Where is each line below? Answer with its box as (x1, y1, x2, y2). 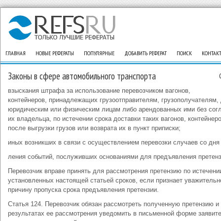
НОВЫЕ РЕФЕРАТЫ (36, 49, 74, 57)
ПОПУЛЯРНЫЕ (84, 49, 114, 57)
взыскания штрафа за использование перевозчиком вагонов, (8, 87, 190, 94)
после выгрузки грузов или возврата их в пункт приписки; (8, 124, 181, 132)
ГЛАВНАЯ (5, 49, 26, 57)
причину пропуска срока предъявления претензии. (8, 186, 159, 193)
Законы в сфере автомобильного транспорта (8, 70, 156, 82)
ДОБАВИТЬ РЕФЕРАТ (124, 49, 167, 57)
